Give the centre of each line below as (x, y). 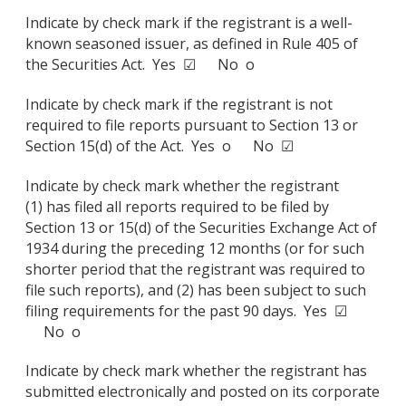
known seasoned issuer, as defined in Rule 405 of (192, 43)
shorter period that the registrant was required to (195, 269)
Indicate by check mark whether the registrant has (196, 371)
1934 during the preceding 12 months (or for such (195, 248)
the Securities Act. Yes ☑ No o (140, 64)
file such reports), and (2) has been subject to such (196, 290)
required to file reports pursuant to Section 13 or (192, 125)
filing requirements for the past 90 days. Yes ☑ (186, 310)
